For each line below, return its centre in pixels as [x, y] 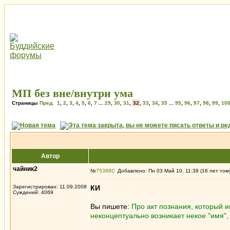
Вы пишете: [111, 206]
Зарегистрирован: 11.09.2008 [50, 187]
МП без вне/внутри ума [72, 93]
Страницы [26, 103]
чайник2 [25, 169]
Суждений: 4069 [33, 192]
